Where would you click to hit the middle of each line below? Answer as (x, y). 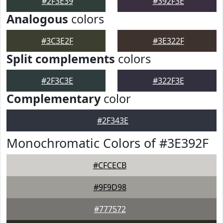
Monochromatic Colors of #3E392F (108, 143)
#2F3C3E (57, 81)
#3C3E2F (57, 41)
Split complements (61, 59)
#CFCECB (110, 165)
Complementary (54, 99)
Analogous (37, 19)
